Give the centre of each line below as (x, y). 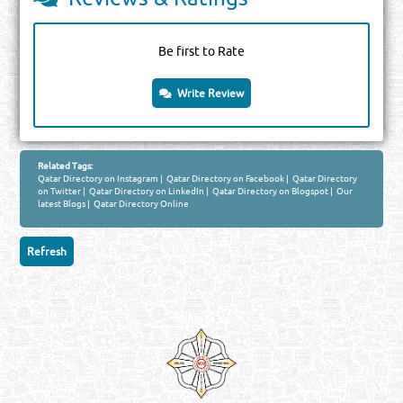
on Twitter (60, 191)
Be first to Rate (201, 52)
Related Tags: (66, 166)
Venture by (201, 319)
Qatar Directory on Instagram (99, 179)
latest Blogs (62, 204)
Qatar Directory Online (141, 204)
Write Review (208, 94)
